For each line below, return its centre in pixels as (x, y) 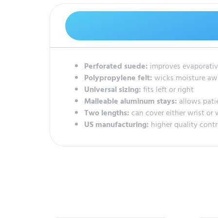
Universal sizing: (113, 89)
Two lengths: (108, 113)
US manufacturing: (118, 124)
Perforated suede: (117, 66)
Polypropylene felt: (119, 78)
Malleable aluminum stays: (132, 101)
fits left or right (167, 89)
